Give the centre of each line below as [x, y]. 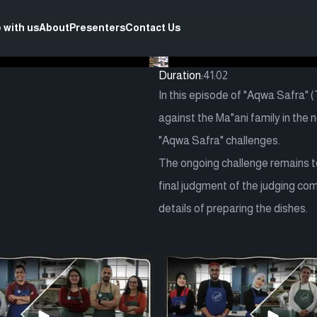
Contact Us [153, 27]
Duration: [181, 75]
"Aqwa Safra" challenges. [219, 140]
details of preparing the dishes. [233, 208]
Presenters [97, 27]
